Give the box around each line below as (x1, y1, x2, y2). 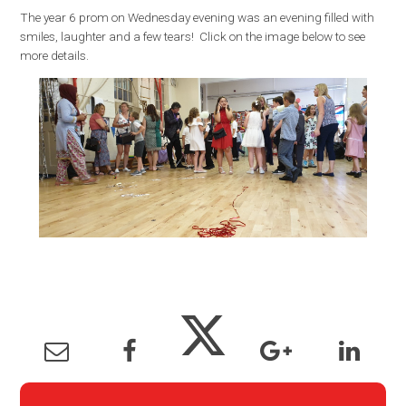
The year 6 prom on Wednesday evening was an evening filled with (20, 9, 375, 24)
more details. (20, 47, 90, 63)
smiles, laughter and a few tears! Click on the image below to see (20, 28, 366, 43)
